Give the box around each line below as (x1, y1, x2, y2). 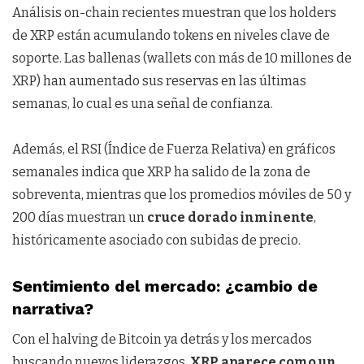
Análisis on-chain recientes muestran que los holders (12, 5, 336, 21)
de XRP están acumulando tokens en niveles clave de (12, 28, 330, 44)
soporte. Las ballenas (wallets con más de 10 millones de (12, 50, 352, 67)
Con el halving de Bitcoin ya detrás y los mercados (12, 331, 312, 348)
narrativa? (12, 299, 93, 319)
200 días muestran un (12, 210, 147, 226)
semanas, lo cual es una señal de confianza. (12, 96, 273, 112)
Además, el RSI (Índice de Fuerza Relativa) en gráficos (12, 141, 336, 158)
